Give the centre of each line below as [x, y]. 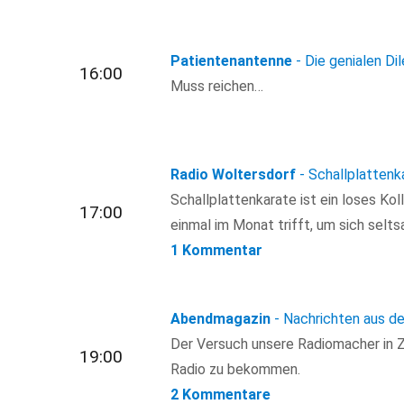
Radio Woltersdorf [234, 175]
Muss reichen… [217, 86]
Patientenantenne [232, 60]
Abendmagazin [221, 319]
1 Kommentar [217, 251]
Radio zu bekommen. [236, 370]
